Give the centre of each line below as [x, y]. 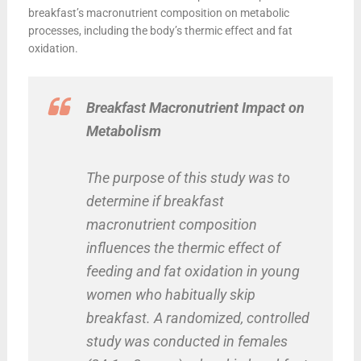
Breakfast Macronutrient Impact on [195, 107]
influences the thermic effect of [183, 247]
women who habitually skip [170, 294]
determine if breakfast [155, 201]
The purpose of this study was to [188, 177]
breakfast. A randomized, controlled [197, 317]
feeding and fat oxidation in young [193, 271]
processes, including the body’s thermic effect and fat [160, 30]
